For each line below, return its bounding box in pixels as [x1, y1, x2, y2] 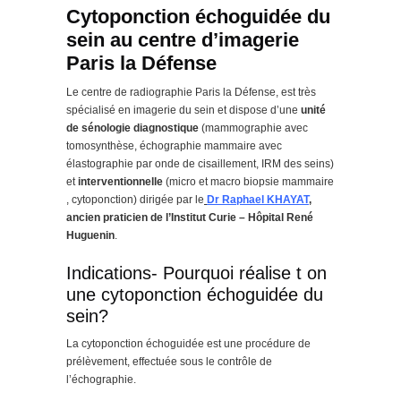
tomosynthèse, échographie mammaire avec [66, 140, 282, 153]
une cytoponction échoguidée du [66, 285, 323, 305]
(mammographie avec [201, 122, 308, 135]
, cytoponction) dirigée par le [66, 193, 204, 207]
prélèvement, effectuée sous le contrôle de [66, 355, 272, 369]
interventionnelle [75, 175, 163, 189]
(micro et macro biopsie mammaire [163, 175, 334, 189]
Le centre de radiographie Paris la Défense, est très [66, 86, 316, 99]
